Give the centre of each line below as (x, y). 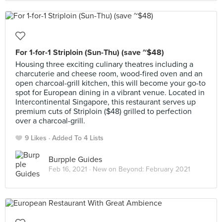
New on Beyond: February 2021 (141, 169)
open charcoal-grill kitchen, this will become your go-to (111, 83)
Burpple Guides (75, 159)
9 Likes (36, 138)
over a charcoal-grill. (50, 121)
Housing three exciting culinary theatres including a (104, 64)
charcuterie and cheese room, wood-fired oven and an (109, 74)
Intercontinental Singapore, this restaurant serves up (106, 102)
